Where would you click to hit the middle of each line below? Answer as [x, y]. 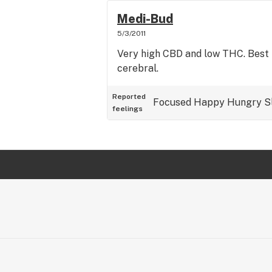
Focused [172, 102]
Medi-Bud [145, 19]
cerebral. [138, 68]
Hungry [244, 102]
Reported [129, 97]
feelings [127, 109]
